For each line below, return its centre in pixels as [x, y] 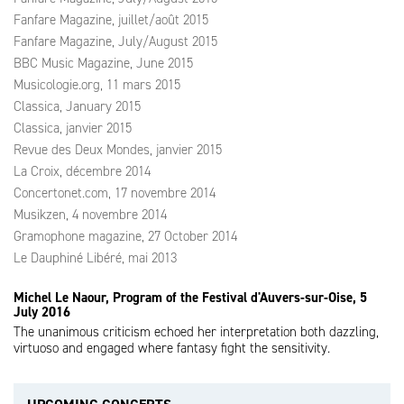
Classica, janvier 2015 [73, 128]
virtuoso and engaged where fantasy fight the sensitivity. [172, 348]
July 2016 [42, 312]
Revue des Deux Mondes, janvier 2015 [118, 150]
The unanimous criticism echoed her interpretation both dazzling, [196, 332]
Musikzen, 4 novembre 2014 [90, 215]
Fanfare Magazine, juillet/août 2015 [111, 20]
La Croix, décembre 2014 [82, 171]
